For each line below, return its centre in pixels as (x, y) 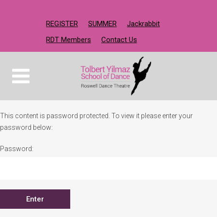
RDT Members (69, 40)
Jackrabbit (143, 24)
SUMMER (102, 24)
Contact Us (119, 40)
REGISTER (62, 24)
